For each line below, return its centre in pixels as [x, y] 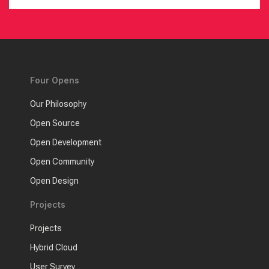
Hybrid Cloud [54, 248]
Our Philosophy [58, 104]
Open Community [62, 162]
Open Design [54, 181]
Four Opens [55, 80]
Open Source [55, 123]
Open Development [66, 143]
